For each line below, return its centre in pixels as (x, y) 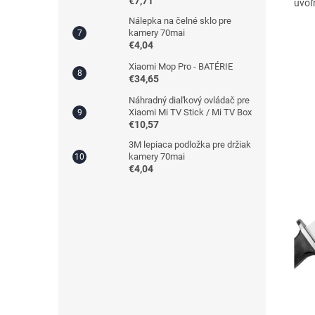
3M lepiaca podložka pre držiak (190, 144)
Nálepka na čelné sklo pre (180, 20)
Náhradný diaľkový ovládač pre (189, 100)
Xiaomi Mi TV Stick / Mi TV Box (190, 112)
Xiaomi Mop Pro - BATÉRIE (181, 66)
